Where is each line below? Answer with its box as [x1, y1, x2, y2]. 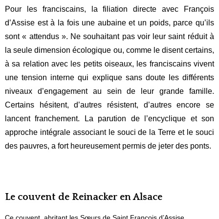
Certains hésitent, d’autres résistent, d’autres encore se [5, 100, 214, 109]
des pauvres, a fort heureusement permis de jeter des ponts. [5, 141, 211, 150]
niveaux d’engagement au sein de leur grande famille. [5, 87, 214, 95]
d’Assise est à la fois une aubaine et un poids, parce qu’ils [5, 18, 214, 27]
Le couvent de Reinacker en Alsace [5, 191, 162, 202]
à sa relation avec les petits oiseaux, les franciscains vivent [5, 59, 214, 68]
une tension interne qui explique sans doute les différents [5, 73, 214, 82]
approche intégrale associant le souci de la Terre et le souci [5, 128, 214, 136]
